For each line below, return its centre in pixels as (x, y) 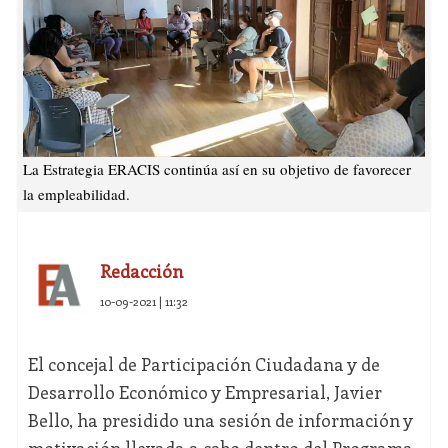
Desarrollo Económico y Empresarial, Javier (204, 392)
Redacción (141, 271)
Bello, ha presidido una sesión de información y (220, 420)
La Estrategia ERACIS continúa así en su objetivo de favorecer (216, 169)
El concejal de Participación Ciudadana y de (203, 364)
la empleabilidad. (76, 194)
